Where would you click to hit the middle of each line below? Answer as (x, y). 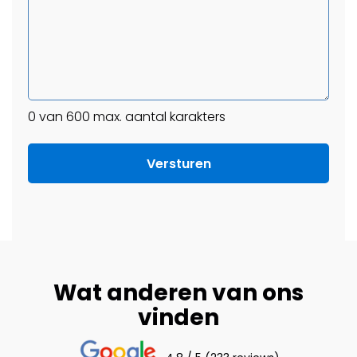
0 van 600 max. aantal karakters (127, 117)
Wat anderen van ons (178, 293)
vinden (178, 318)
